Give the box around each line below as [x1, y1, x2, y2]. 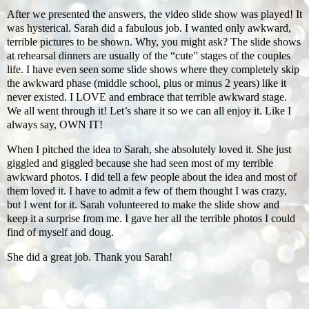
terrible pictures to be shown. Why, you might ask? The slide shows [7, 36, 301, 48]
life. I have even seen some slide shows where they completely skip [7, 63, 299, 76]
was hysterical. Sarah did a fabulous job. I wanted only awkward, [7, 22, 291, 34]
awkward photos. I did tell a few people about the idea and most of [7, 171, 297, 183]
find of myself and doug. [7, 226, 114, 239]
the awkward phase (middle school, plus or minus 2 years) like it [7, 77, 286, 90]
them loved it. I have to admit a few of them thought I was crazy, [7, 185, 287, 197]
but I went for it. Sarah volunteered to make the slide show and [7, 199, 279, 211]
